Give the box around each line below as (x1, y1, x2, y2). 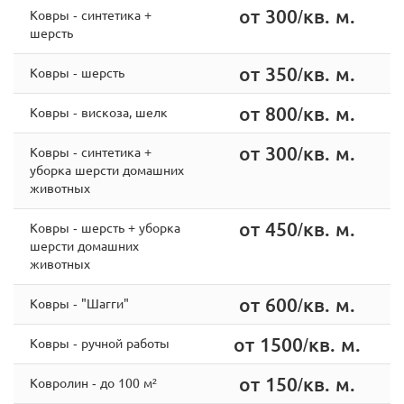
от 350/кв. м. (238, 60, 355, 86)
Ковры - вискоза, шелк (29, 103, 168, 120)
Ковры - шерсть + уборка (29, 218, 180, 235)
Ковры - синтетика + (29, 5, 151, 23)
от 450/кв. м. (238, 216, 355, 241)
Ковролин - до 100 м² (29, 373, 157, 390)
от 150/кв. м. (238, 371, 355, 396)
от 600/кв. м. (238, 291, 355, 317)
